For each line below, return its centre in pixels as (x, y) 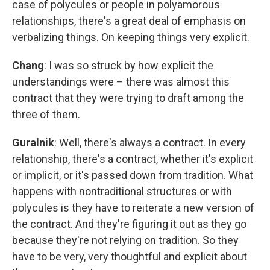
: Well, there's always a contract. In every (150, 142)
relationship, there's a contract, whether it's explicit (133, 159)
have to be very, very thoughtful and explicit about (130, 256)
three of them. (46, 114)
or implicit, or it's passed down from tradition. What (133, 175)
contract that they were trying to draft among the (128, 98)
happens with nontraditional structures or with (122, 191)
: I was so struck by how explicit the (129, 65)
